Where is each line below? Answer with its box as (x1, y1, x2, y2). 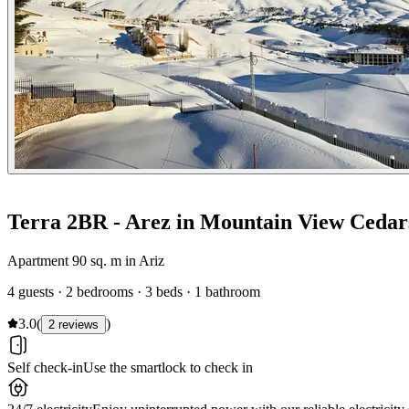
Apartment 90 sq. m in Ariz (7, 252, 164, 268)
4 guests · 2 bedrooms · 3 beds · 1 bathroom (7, 283, 260, 299)
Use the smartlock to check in (83, 359, 253, 375)
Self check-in (7, 359, 83, 375)
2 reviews (48, 317, 99, 331)
